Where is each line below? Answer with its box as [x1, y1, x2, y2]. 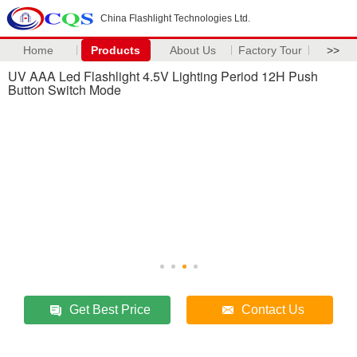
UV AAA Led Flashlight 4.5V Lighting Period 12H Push [8, 67, 318, 85]
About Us [170, 44, 217, 57]
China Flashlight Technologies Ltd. [100, 13, 250, 24]
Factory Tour [238, 44, 303, 57]
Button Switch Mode [8, 80, 121, 99]
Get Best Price [69, 303, 151, 316]
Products [91, 44, 141, 57]
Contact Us [241, 303, 304, 316]
